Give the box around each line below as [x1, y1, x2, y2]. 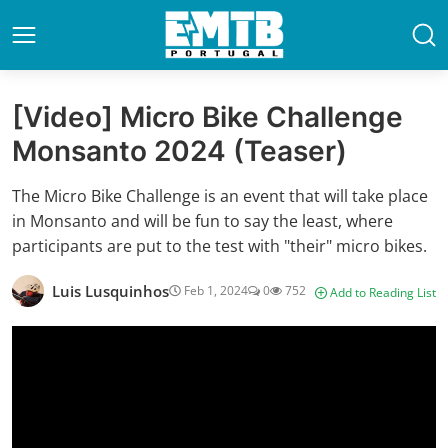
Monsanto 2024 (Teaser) [12, 134, 347, 168]
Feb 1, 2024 [181, 282, 248, 299]
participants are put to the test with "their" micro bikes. [12, 235, 427, 257]
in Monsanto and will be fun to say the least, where [12, 210, 393, 232]
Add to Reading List [327, 283, 436, 301]
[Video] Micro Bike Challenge [12, 100, 403, 134]
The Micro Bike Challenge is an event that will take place [12, 185, 428, 207]
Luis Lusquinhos [52, 281, 169, 301]
